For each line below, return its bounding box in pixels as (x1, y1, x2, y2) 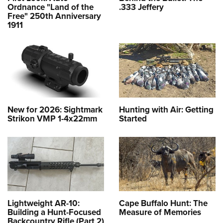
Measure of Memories (119, 206, 201, 219)
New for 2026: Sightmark (7, 104, 103, 116)
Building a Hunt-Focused (7, 206, 101, 219)
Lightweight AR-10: (7, 197, 80, 210)
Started (119, 112, 147, 125)
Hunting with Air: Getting (119, 104, 214, 116)
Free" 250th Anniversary (7, 9, 101, 22)
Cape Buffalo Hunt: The (119, 197, 208, 210)
